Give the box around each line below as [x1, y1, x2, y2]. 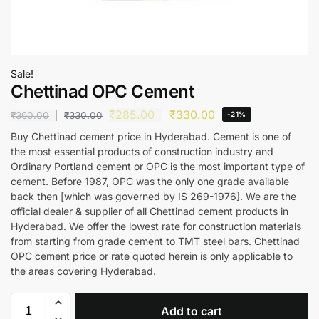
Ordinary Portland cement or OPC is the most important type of [11, 159, 305, 172]
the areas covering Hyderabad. [11, 264, 156, 277]
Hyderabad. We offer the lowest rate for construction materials [11, 219, 301, 232]
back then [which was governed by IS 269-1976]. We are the [11, 189, 296, 202]
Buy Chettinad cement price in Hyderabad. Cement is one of [11, 130, 291, 142]
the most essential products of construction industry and [11, 145, 273, 157]
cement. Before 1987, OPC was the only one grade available [11, 174, 289, 187]
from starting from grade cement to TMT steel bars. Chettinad [11, 234, 300, 247]
